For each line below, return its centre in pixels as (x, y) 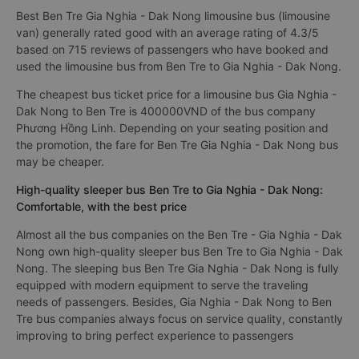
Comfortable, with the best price (101, 206)
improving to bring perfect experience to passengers (155, 335)
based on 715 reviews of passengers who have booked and (172, 49)
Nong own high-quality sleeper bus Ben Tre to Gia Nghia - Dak (179, 251)
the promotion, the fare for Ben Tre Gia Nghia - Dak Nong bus (177, 145)
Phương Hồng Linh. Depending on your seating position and (172, 128)
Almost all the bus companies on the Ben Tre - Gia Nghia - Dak (179, 234)
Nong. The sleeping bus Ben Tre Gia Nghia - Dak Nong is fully (177, 268)
